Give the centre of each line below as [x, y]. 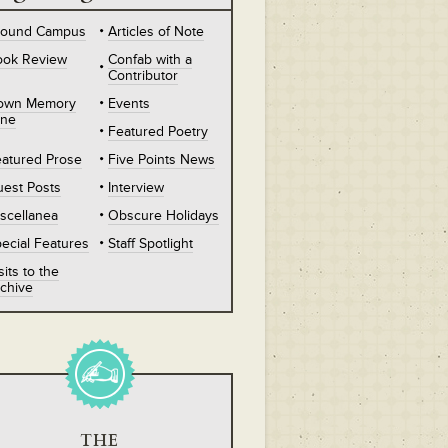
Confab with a [149, 59]
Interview [135, 187]
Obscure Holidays [163, 215]
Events [128, 103]
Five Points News [161, 159]
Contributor [142, 75]
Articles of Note [155, 31]
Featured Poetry [157, 131]
